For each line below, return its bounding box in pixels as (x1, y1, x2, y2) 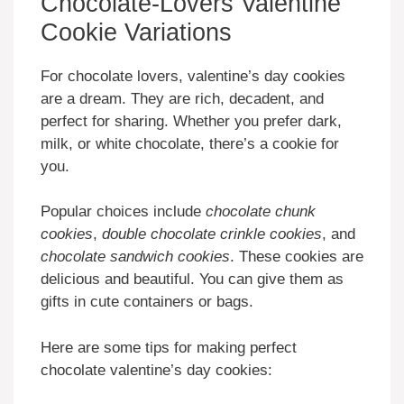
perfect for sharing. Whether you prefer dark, (41, 112, 342, 130)
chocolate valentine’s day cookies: (41, 361, 272, 379)
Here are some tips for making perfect (41, 338, 297, 356)
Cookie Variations (41, 18, 232, 46)
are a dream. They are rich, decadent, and (41, 89, 324, 107)
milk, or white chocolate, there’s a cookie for (41, 134, 339, 152)
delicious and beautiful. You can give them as (41, 271, 344, 289)
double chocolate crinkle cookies (102, 225, 322, 243)
